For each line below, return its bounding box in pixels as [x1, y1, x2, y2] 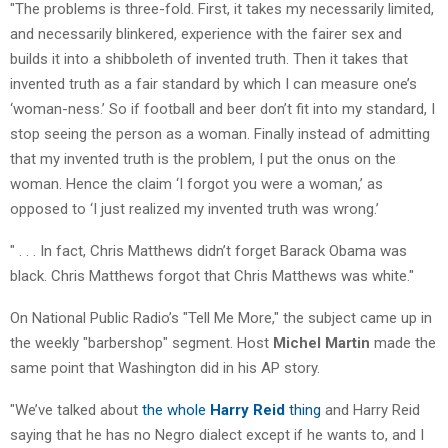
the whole [142, 400, 210, 419]
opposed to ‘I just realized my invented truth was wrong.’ [10, 199, 379, 218]
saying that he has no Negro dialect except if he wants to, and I [10, 425, 424, 444]
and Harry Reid [321, 400, 420, 419]
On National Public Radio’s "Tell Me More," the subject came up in [10, 308, 432, 327]
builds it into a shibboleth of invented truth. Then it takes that [10, 49, 408, 68]
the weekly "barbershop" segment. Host [10, 333, 273, 352]
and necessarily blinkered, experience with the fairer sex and [10, 24, 402, 43]
